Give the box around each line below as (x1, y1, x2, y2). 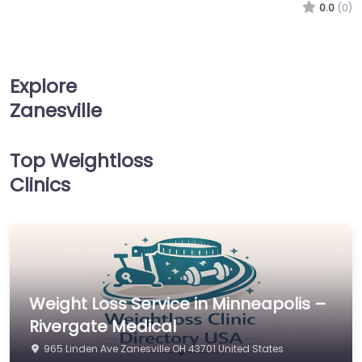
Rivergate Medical (29, 314, 176, 338)
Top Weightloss (10, 147, 153, 175)
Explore (10, 73, 77, 100)
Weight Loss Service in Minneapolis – (29, 292, 326, 315)
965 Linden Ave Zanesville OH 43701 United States (44, 341, 284, 356)
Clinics (10, 171, 70, 199)
